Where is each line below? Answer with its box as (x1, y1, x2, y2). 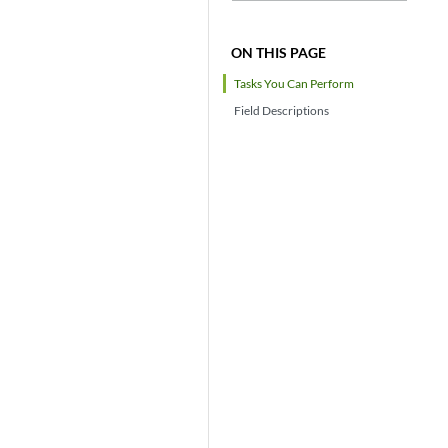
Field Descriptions (234, 103, 330, 118)
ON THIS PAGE (231, 44, 327, 61)
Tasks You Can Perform (234, 76, 355, 91)
